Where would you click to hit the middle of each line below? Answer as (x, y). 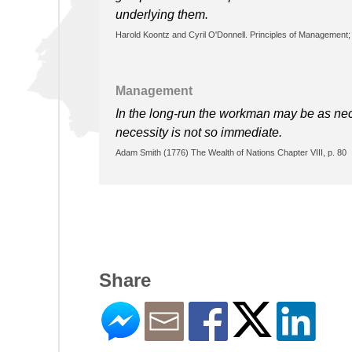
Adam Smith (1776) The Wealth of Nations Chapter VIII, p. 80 (231, 152)
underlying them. (162, 14)
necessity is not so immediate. (199, 132)
